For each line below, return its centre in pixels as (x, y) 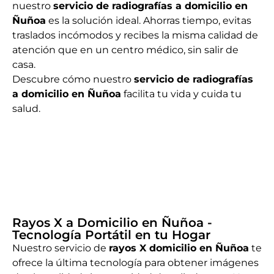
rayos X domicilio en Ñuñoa (179, 248)
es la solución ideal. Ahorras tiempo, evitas (149, 21)
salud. (26, 109)
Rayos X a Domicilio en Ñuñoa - (112, 223)
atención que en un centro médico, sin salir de (125, 50)
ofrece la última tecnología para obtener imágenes (135, 263)
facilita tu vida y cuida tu (181, 94)
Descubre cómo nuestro (73, 80)
